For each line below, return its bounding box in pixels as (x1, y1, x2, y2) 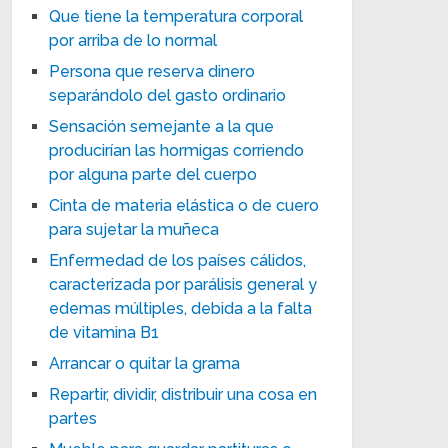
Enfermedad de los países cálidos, (49, 250, 307, 270)
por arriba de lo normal (49, 30, 218, 50)
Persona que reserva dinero (49, 61, 256, 81)
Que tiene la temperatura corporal (49, 6, 304, 26)
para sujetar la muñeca (49, 219, 220, 239)
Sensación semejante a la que (49, 116, 275, 136)
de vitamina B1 (49, 322, 160, 342)
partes (49, 408, 98, 428)
